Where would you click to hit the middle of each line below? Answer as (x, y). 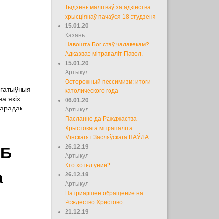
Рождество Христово (94, 202)
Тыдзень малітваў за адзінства (108, 7)
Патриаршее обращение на (104, 193)
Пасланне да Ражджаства (101, 119)
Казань (75, 35)
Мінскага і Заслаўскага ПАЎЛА (107, 137)
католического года (92, 91)
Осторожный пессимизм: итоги (108, 81)
